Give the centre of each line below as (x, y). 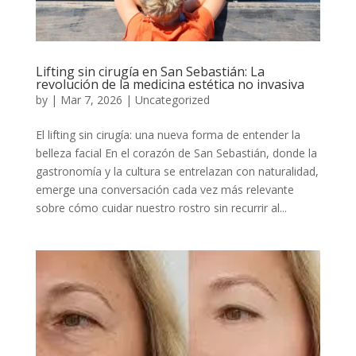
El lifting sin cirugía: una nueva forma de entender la (168, 135)
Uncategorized (172, 100)
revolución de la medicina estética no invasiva (170, 85)
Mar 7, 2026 (91, 100)
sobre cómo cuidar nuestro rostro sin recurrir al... (161, 208)
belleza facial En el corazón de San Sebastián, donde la (176, 153)
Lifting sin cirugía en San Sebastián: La (150, 72)
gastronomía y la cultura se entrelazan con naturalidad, (177, 172)
